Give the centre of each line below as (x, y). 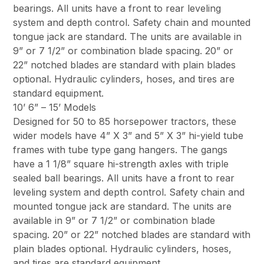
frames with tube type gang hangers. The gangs (121, 149)
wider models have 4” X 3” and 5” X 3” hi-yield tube (128, 135)
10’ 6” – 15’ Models (55, 107)
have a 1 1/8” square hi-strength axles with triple (121, 164)
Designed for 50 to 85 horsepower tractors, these (125, 121)
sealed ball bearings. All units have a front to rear (124, 178)
